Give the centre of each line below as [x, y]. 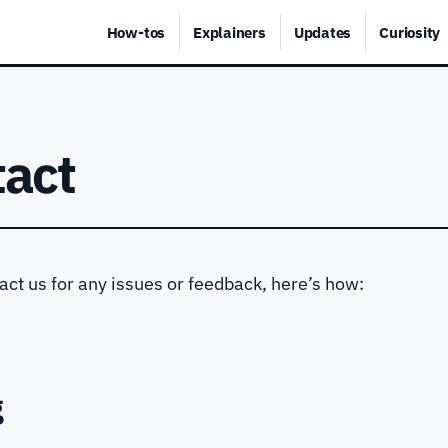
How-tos [136, 32]
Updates [322, 32]
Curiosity [410, 32]
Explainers [229, 32]
